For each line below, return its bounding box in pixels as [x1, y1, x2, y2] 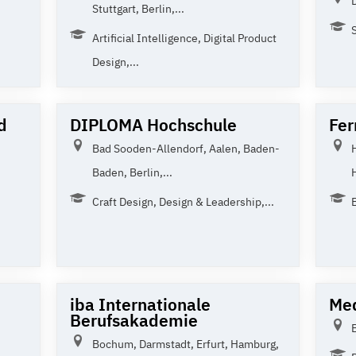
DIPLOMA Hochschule [69, 113, 237, 136]
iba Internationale [69, 292, 211, 315]
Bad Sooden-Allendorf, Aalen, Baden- [91, 141, 280, 156]
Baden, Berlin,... [91, 164, 172, 180]
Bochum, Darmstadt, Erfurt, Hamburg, [91, 336, 279, 351]
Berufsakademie [69, 308, 198, 331]
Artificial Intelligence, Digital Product [91, 30, 277, 45]
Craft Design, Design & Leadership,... [91, 194, 274, 209]
